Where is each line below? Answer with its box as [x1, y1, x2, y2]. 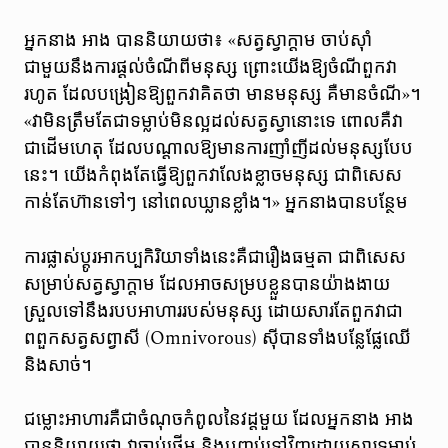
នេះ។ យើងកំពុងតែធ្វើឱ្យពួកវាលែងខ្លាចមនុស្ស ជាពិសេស [23, 162, 402, 190]
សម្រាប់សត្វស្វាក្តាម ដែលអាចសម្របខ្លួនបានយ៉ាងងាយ [23, 270, 390, 298]
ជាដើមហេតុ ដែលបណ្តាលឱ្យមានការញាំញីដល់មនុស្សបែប [23, 135, 413, 163]
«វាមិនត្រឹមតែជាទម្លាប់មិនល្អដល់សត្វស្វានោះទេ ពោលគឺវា [23, 108, 403, 136]
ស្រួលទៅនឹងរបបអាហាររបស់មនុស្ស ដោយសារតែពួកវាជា [23, 297, 403, 325]
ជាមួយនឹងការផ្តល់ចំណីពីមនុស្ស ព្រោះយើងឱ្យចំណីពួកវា [23, 54, 397, 82]
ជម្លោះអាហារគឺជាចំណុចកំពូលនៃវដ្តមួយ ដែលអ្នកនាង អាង [23, 406, 414, 434]
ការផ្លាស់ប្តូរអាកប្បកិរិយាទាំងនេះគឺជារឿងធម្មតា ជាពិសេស [23, 243, 406, 271]
